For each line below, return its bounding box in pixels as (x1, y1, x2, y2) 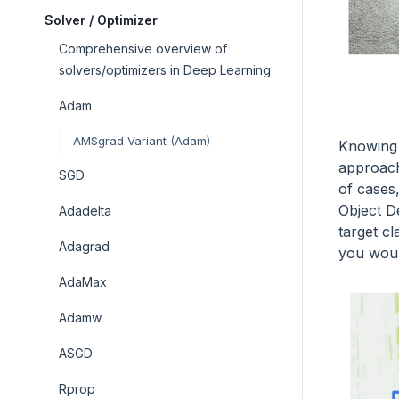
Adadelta (59, 203, 111, 218)
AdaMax (59, 274, 107, 289)
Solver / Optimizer (45, 12, 158, 28)
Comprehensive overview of (59, 41, 227, 56)
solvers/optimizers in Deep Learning (59, 62, 271, 77)
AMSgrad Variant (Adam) (73, 134, 210, 148)
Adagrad (59, 239, 110, 254)
